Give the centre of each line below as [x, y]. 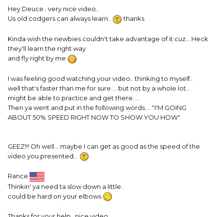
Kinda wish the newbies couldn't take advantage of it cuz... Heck [108, 39]
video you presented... [44, 156]
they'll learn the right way [47, 48]
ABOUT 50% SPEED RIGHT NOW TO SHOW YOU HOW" [94, 117]
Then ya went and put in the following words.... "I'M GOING [97, 107]
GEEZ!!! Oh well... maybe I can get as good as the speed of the [104, 146]
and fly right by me [38, 58]
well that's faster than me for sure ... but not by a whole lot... [99, 88]
